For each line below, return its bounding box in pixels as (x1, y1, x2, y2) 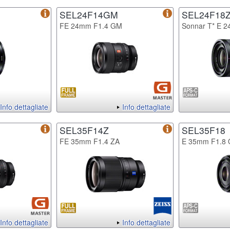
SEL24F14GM (60, 8, 118, 21)
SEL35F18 (182, 123, 225, 137)
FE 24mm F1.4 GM (60, 20, 122, 31)
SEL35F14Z (60, 123, 109, 137)
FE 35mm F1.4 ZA (60, 136, 120, 146)
